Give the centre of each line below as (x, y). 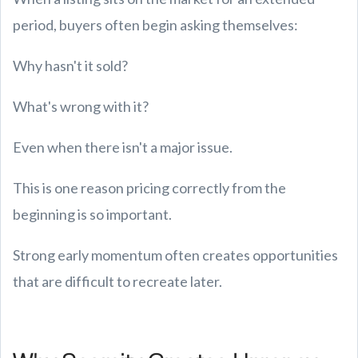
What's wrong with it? (81, 106)
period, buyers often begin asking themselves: (155, 25)
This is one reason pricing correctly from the (149, 188)
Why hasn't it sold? (70, 66)
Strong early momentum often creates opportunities (175, 255)
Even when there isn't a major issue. (123, 147)
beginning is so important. (92, 214)
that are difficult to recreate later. (117, 281)
